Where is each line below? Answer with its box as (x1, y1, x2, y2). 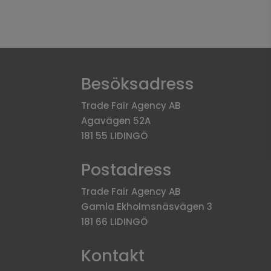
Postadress (81, 158, 172, 181)
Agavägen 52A (81, 114, 151, 128)
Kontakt (81, 244, 145, 267)
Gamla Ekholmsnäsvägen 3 (81, 200, 213, 214)
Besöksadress (81, 73, 195, 96)
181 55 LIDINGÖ (81, 129, 148, 143)
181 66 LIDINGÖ (81, 215, 148, 229)
